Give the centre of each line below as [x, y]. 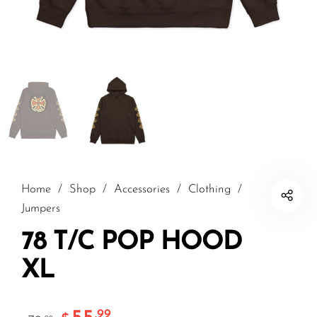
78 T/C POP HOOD [132, 243]
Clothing [209, 190]
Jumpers [41, 209]
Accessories [142, 190]
